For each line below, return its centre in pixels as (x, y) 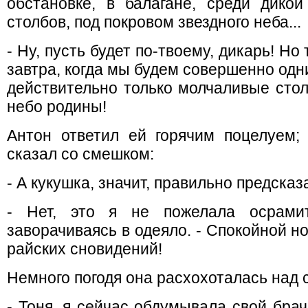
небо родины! (57, 107)
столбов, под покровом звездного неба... (154, 22)
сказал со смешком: (80, 154)
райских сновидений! (85, 249)
